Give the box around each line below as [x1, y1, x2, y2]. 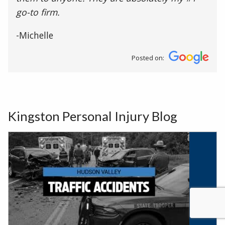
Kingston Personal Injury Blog [8, 108, 177, 124]
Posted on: [132, 53, 164, 62]
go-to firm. [16, 6, 60, 18]
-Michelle [16, 29, 53, 41]
